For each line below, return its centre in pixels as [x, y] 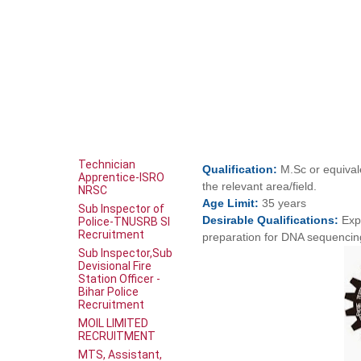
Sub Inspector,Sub [125, 253]
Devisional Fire [115, 266]
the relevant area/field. [260, 186]
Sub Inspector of [121, 208]
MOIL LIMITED [113, 323]
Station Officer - [119, 278]
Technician [107, 164]
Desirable [230, 220]
